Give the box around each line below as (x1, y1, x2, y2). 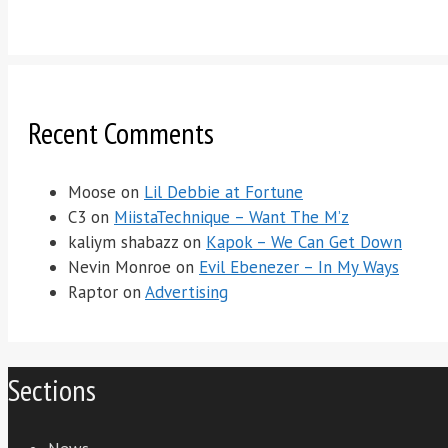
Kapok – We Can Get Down (206, 230, 402, 253)
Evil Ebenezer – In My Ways (199, 255, 399, 278)
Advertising (145, 280, 228, 303)
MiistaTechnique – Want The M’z (114, 205, 349, 228)
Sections (8, 369, 96, 409)
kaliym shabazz (68, 230, 178, 253)
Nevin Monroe (68, 255, 171, 278)
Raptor (68, 280, 118, 303)
